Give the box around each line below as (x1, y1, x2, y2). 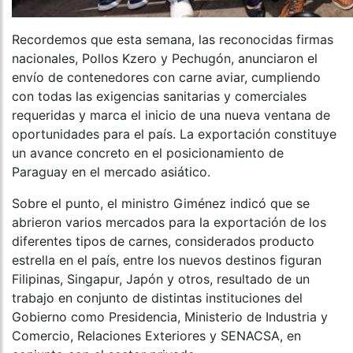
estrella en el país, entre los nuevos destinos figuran (12, 252, 321, 269)
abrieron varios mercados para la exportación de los (12, 214, 326, 231)
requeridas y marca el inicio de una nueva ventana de (12, 107, 330, 124)
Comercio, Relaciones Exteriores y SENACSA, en (12, 328, 301, 344)
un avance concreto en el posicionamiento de (12, 145, 284, 162)
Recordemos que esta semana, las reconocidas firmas (12, 32, 333, 48)
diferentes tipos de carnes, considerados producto (12, 233, 314, 250)
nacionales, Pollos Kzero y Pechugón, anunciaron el (12, 50, 318, 67)
